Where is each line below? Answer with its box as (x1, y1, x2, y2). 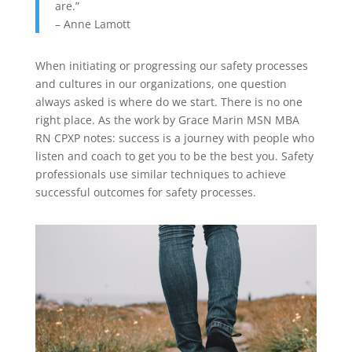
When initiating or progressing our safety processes (35, 58, 308, 74)
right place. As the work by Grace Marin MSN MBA (35, 112, 299, 128)
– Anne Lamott (54, 16, 130, 32)
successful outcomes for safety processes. (35, 185, 256, 200)
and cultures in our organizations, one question (35, 76, 287, 92)
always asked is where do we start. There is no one (35, 94, 302, 110)
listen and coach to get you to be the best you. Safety (35, 148, 313, 164)
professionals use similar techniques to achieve (35, 167, 286, 182)
